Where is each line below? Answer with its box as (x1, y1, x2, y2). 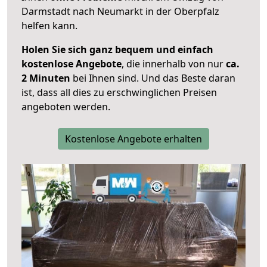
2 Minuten (21, 72, 70, 85)
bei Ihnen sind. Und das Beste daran (70, 72, 235, 85)
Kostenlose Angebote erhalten (65, 132, 202, 146)
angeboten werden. (21, 100, 110, 114)
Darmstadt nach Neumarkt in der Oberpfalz (21, 5, 219, 18)
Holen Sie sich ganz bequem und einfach (21, 43, 213, 57)
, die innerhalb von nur (122, 57, 226, 71)
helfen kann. (21, 19, 77, 33)
